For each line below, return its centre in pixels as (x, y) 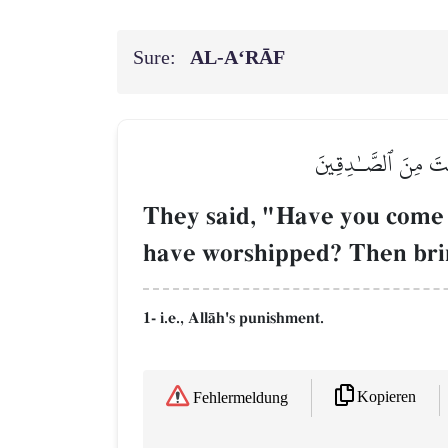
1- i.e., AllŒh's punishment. (233, 317)
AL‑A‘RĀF (240, 57)
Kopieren (386, 397)
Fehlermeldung (240, 398)
